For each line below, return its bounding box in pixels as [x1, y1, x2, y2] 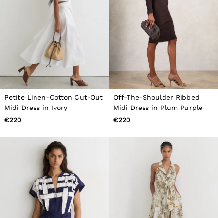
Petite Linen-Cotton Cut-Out [4, 93, 103, 102]
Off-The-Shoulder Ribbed [113, 93, 200, 102]
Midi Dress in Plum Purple [113, 104, 202, 112]
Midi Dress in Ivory [4, 104, 68, 112]
